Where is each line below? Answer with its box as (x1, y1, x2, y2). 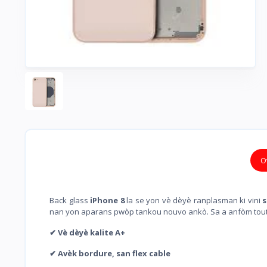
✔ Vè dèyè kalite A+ (49, 227, 125, 238)
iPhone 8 (90, 195, 125, 206)
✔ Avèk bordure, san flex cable (49, 248, 170, 259)
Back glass (49, 195, 91, 206)
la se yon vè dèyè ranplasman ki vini (124, 195, 263, 206)
